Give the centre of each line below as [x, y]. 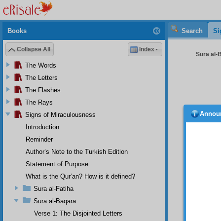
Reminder [39, 140]
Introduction [42, 127]
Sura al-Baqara [55, 201]
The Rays [39, 103]
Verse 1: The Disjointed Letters [78, 214]
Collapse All [34, 49]
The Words [41, 66]
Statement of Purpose [57, 164]
